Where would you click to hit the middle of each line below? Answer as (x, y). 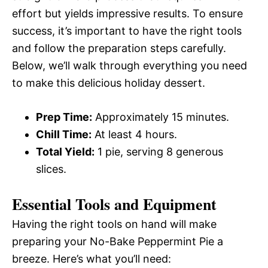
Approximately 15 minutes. (161, 117)
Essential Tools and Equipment (114, 204)
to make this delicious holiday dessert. (109, 83)
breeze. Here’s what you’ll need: (92, 259)
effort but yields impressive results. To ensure (127, 14)
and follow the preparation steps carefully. (119, 48)
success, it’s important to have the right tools (127, 31)
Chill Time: (64, 135)
